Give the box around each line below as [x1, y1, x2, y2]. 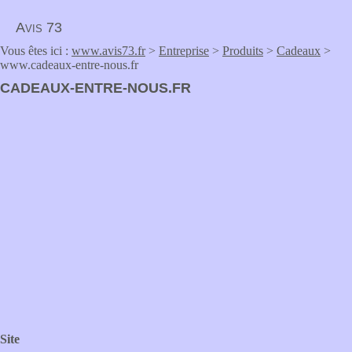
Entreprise [159, 44, 209, 57]
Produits [222, 44, 263, 57]
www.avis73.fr [71, 44, 145, 57]
